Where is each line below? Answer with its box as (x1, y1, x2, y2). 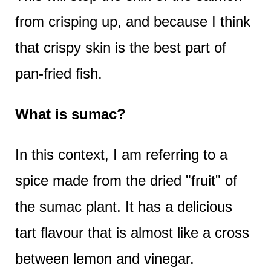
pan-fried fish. (15, 65, 102, 82)
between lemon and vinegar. (15, 250, 194, 267)
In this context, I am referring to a (15, 146, 227, 163)
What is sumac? (15, 105, 126, 122)
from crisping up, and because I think (15, 13, 250, 30)
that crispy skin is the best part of (15, 39, 226, 56)
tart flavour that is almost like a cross (15, 224, 249, 241)
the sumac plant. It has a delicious (15, 198, 232, 215)
